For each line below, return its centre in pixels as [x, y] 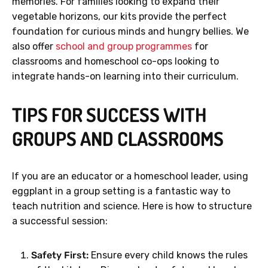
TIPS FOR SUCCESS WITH [109, 115]
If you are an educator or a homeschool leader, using [130, 176]
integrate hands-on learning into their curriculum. [125, 77]
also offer [34, 47]
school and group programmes [124, 47]
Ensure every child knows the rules [168, 255]
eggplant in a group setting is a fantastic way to [121, 191]
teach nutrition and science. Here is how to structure [132, 206]
